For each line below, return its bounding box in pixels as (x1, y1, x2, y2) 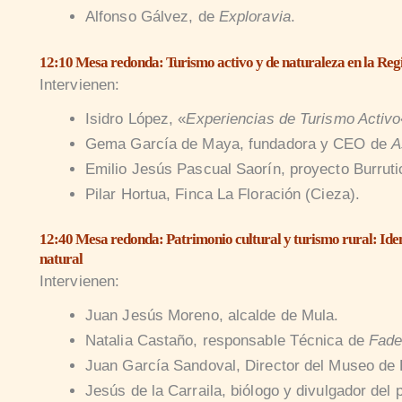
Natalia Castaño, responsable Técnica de (84, 332, 369, 350)
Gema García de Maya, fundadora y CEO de (84, 135, 391, 153)
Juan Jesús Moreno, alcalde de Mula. (84, 307, 339, 325)
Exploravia (218, 8, 291, 26)
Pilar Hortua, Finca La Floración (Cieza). (84, 185, 361, 203)
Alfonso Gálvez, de (84, 8, 219, 26)
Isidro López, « (84, 109, 187, 127)
